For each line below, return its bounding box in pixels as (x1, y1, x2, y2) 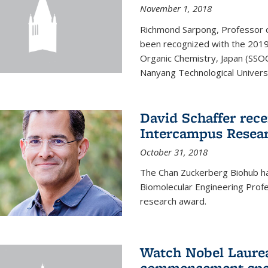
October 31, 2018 (139, 145, 208, 158)
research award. (139, 194, 206, 207)
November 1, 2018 (139, 2, 212, 14)
